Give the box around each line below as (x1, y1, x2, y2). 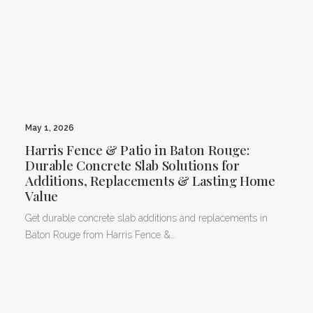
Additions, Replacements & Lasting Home (25, 170, 275, 189)
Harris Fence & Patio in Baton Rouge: (25, 140, 249, 159)
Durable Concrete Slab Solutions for (25, 155, 240, 174)
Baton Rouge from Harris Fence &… (25, 228, 175, 240)
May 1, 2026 (25, 122, 74, 133)
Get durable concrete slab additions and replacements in (25, 212, 268, 224)
